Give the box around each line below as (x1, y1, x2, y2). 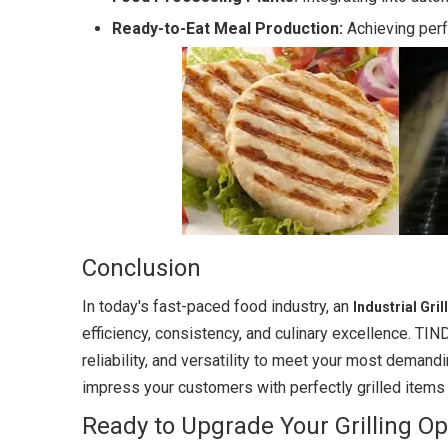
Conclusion (82, 254, 201, 282)
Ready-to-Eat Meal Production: (112, 19, 343, 38)
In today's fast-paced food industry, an (82, 297, 353, 316)
